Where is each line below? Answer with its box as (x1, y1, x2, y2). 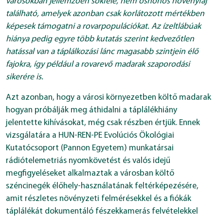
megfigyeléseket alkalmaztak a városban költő (6, 169, 174, 178)
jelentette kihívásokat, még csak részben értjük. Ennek (6, 119, 200, 127)
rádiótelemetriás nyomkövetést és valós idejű (6, 157, 170, 165)
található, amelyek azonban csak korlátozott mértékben (6, 10, 204, 18)
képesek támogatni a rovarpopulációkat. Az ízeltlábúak (6, 22, 201, 31)
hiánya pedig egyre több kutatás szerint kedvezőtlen (6, 35, 194, 44)
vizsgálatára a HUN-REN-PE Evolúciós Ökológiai (6, 131, 174, 140)
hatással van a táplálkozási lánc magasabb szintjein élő (6, 48, 199, 56)
